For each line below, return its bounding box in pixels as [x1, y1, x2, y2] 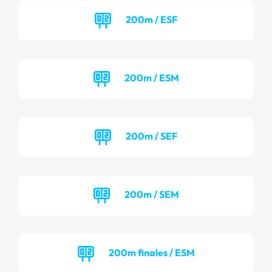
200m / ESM [124, 71, 179, 84]
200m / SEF [126, 129, 177, 142]
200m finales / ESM [108, 246, 195, 259]
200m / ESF [126, 13, 177, 25]
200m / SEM [124, 188, 179, 200]
